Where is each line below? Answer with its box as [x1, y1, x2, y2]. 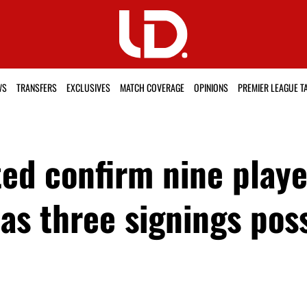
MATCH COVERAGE [119, 80, 184, 95]
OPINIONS [193, 80, 228, 95]
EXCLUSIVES [66, 80, 110, 95]
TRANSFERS [16, 80, 57, 95]
